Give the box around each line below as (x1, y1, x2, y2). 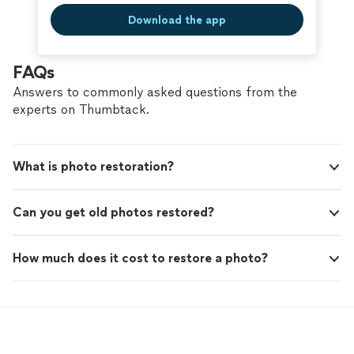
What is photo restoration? (13, 159, 174, 175)
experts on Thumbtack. (13, 102, 149, 118)
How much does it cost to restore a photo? (13, 250, 268, 266)
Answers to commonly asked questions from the (13, 85, 297, 100)
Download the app (128, 13, 226, 27)
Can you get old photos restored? (13, 205, 214, 220)
